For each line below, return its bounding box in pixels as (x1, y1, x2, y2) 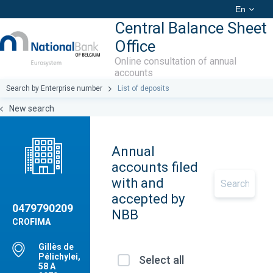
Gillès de (38, 242, 74, 252)
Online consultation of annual (115, 55, 237, 67)
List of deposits (118, 84, 169, 93)
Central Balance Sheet (115, 19, 268, 37)
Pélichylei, (38, 252, 80, 261)
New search (9, 104, 54, 113)
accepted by (111, 191, 185, 207)
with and (111, 175, 164, 191)
